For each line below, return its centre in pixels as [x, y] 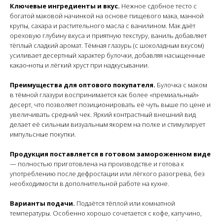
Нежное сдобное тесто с [159, 6]
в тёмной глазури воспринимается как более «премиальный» [104, 95]
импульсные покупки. [43, 134]
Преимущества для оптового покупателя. [83, 85]
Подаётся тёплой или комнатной [126, 203]
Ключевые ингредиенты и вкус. [66, 6]
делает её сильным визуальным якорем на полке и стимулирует [108, 125]
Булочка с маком [182, 85]
